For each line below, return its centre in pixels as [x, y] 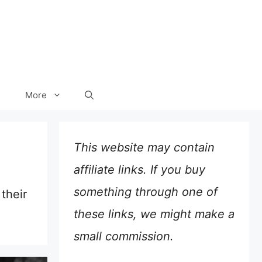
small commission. [124, 237]
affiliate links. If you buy [139, 170]
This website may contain [144, 148]
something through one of [146, 192]
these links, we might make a [154, 214]
